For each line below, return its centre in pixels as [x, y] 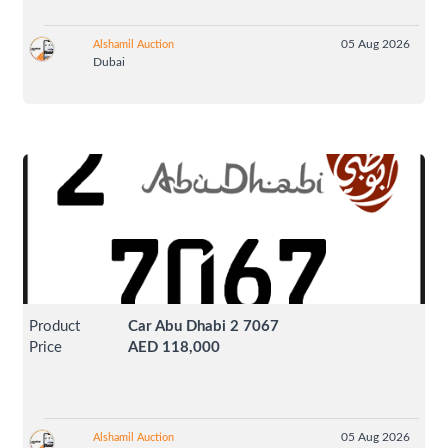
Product [55, 327]
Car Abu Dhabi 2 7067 [204, 327]
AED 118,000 [174, 348]
